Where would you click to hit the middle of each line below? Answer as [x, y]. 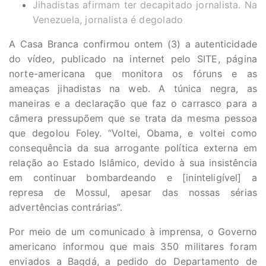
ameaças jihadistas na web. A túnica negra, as [133, 89]
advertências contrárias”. [66, 208]
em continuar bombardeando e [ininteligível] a [133, 178]
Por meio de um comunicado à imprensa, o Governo [133, 232]
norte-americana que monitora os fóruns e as [133, 74]
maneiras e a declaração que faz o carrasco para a [133, 104]
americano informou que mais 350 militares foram [133, 247]
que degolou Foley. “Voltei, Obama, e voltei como [133, 133]
